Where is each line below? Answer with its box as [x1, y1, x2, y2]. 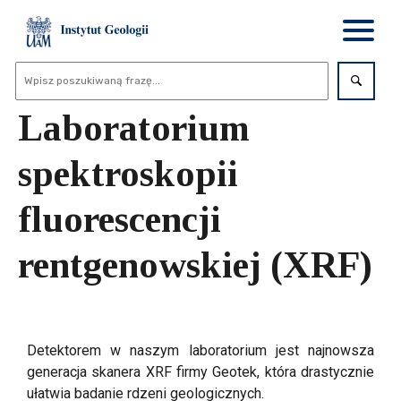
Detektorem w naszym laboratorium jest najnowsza [27, 341, 374, 359]
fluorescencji [18, 198, 221, 240]
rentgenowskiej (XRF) [18, 243, 372, 286]
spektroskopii [18, 152, 238, 194]
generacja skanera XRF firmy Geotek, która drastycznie [27, 363, 374, 380]
